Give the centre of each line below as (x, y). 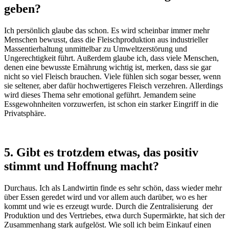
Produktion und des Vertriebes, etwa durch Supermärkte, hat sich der (114, 215)
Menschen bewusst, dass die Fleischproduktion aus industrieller (106, 40)
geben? (22, 9)
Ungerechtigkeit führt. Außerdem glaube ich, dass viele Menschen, (111, 58)
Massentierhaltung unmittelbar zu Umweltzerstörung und (96, 49)
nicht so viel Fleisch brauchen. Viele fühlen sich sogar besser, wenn (112, 77)
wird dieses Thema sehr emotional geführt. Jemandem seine (100, 95)
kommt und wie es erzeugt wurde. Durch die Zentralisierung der (108, 206)
